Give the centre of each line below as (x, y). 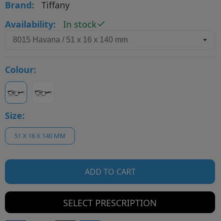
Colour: (20, 69)
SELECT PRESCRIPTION (110, 203)
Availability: (30, 24)
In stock (80, 24)
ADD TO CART (110, 171)
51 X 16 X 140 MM (40, 135)
